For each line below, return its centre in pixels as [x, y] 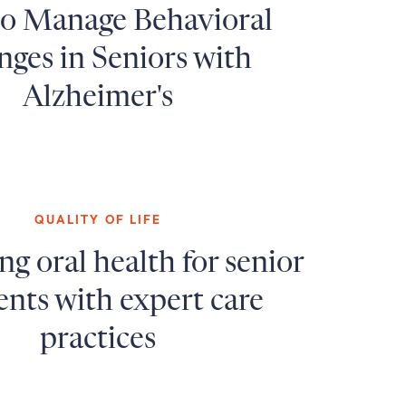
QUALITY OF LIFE [98, 219]
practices [98, 339]
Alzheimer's [98, 97]
